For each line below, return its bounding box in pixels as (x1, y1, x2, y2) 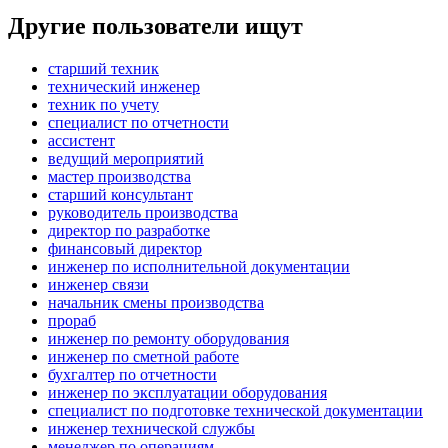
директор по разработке (48, 222, 210, 240)
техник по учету (48, 96, 159, 114)
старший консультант (48, 186, 193, 204)
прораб (48, 312, 96, 330)
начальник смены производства (48, 294, 264, 312)
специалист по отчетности (48, 114, 229, 132)
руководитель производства (48, 204, 238, 222)
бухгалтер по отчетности (48, 366, 217, 384)
